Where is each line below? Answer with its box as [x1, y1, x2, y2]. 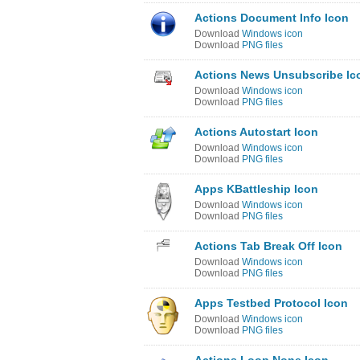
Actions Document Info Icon [194, 11, 349, 24]
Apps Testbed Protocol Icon [194, 297, 348, 309]
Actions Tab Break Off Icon [194, 239, 342, 252]
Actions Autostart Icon [194, 125, 318, 138]
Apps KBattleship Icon [194, 182, 318, 195]
